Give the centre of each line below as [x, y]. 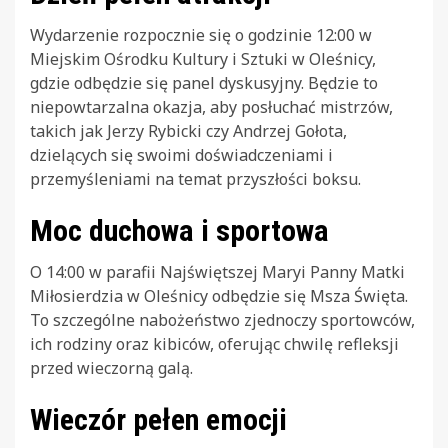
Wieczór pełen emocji [158, 419]
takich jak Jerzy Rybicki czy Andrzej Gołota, [188, 130]
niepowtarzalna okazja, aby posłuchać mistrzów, [211, 106]
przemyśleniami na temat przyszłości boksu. [195, 178]
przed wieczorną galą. [111, 367]
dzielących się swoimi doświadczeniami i [181, 154]
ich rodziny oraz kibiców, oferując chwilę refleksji [214, 343]
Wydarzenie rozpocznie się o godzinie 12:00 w [201, 34]
